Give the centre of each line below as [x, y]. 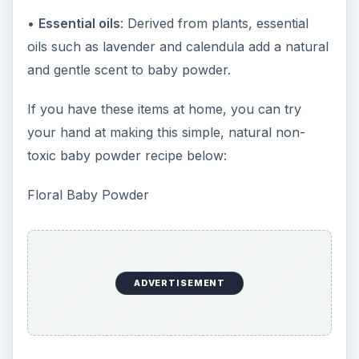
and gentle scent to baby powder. [129, 69]
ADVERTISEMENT [179, 283]
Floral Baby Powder [88, 194]
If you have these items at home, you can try [164, 109]
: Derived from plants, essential [214, 23]
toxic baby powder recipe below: [127, 155]
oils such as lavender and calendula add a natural [177, 46]
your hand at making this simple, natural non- [166, 132]
